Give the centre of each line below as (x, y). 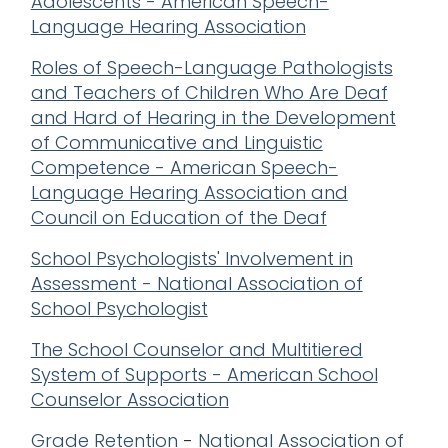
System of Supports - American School (204, 374)
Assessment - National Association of (196, 283)
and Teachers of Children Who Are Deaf (209, 92)
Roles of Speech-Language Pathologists (211, 67)
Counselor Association (129, 399)
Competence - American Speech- (184, 167)
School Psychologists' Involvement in (191, 258)
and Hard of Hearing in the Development (213, 117)
